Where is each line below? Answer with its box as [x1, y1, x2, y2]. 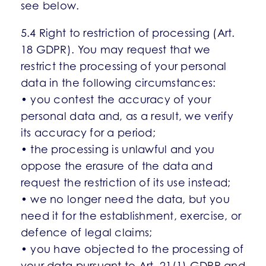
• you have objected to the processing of [20, 243, 244, 255]
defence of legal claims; [20, 226, 153, 239]
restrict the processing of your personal [20, 60, 227, 72]
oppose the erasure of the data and [20, 160, 213, 172]
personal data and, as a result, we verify [20, 110, 233, 122]
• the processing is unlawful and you [20, 143, 215, 156]
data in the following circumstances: [20, 77, 216, 89]
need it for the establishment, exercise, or [20, 210, 242, 222]
